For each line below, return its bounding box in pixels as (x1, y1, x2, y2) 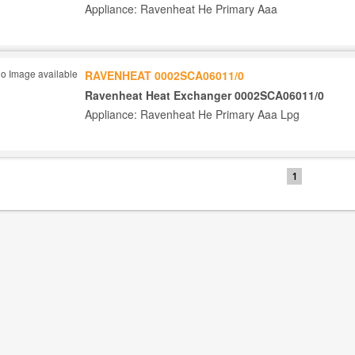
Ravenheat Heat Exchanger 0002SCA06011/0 (85, 87, 324, 104)
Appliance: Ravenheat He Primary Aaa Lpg (85, 106, 300, 123)
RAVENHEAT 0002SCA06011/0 (85, 67, 244, 84)
